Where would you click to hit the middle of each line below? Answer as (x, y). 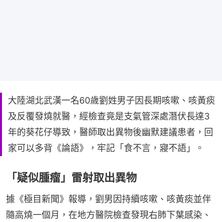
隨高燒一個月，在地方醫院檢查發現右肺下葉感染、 (109, 215)
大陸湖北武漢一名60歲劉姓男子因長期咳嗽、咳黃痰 (111, 101)
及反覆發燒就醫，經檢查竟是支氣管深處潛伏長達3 (109, 116)
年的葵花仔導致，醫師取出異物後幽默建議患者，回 (111, 132)
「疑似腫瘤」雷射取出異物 (71, 178)
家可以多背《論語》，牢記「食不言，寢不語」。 (106, 148)
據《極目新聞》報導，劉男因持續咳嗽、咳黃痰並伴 (109, 199)
